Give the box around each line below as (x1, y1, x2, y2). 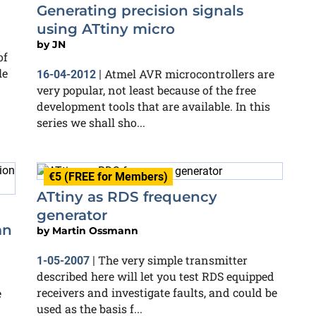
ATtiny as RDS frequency (37, 188, 217, 205)
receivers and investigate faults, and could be (37, 284, 277, 300)
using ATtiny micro (37, 20, 175, 37)
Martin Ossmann (52, 224, 138, 237)
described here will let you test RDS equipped (37, 268, 274, 284)
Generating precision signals (37, 2, 243, 19)
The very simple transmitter (98, 252, 248, 267)
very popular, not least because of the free (37, 83, 256, 97)
